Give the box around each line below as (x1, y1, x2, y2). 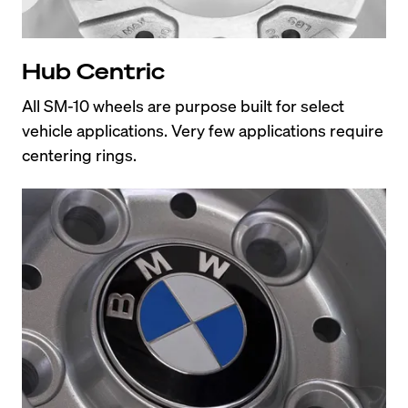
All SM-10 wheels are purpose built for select (22, 94, 344, 116)
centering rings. (22, 143, 137, 165)
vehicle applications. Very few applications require (22, 118, 383, 140)
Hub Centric (22, 56, 165, 85)
